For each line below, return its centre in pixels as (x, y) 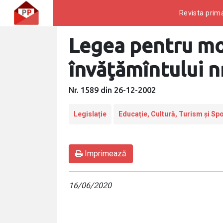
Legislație (90, 114)
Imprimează (105, 154)
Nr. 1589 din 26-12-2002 (112, 90)
